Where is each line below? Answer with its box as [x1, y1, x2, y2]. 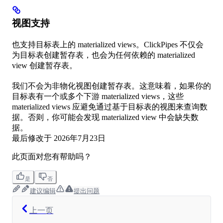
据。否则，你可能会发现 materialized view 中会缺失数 [12, 113, 199, 122]
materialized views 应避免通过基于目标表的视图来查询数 [12, 103, 208, 111]
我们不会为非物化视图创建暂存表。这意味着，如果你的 [12, 82, 211, 91]
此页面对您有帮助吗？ [12, 152, 92, 161]
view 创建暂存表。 [12, 61, 77, 70]
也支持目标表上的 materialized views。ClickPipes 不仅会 [12, 40, 204, 49]
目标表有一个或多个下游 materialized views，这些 [12, 92, 184, 101]
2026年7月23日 [54, 134, 106, 143]
